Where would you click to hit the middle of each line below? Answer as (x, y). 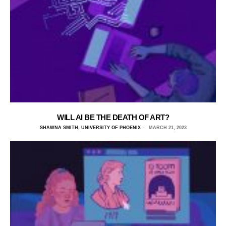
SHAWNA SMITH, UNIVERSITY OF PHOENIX (90, 128)
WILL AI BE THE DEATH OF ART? (113, 118)
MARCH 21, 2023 (167, 128)
